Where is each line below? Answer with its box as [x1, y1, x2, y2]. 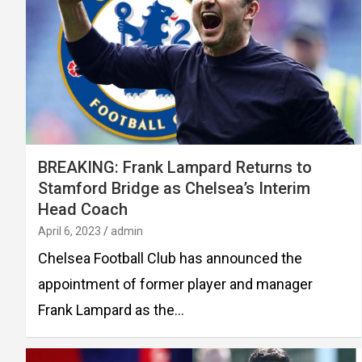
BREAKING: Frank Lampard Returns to [38, 157, 312, 177]
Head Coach [38, 199, 128, 219]
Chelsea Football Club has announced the [38, 249, 302, 267]
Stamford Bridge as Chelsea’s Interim [38, 178, 310, 198]
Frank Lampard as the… [38, 301, 184, 318]
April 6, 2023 [38, 224, 101, 238]
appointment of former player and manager [38, 275, 313, 293]
